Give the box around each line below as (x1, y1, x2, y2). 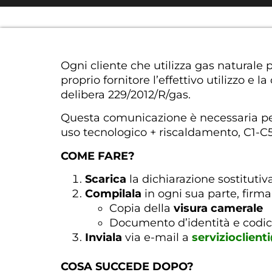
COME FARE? (61, 149, 135, 163)
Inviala (85, 231, 122, 245)
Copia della (109, 202, 174, 216)
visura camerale (174, 202, 263, 216)
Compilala (85, 187, 141, 201)
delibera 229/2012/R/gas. (61, 88, 191, 101)
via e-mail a (122, 231, 192, 245)
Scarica (85, 172, 126, 186)
